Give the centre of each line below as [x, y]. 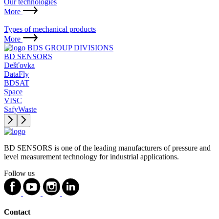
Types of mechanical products [50, 29]
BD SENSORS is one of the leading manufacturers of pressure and [107, 148]
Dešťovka [19, 65]
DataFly [16, 74]
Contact [17, 212]
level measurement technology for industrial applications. [91, 156]
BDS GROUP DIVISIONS [70, 47]
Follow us [19, 173]
